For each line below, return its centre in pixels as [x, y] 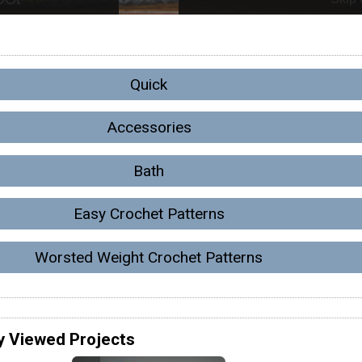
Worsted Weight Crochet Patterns [149, 257]
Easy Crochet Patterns [149, 214]
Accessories [149, 128]
